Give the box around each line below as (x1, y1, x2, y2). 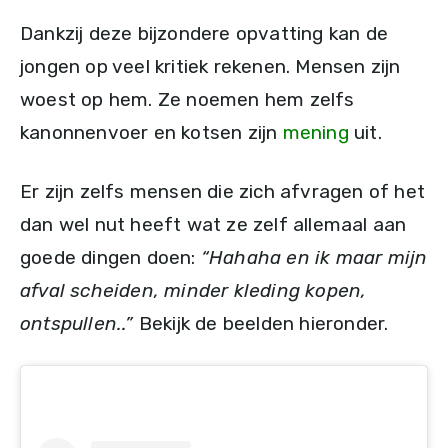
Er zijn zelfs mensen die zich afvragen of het (20, 180, 426, 204)
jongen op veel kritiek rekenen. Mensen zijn (20, 55, 401, 79)
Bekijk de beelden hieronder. (138, 312, 389, 336)
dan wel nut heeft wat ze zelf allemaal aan (20, 213, 407, 237)
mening (282, 121, 349, 145)
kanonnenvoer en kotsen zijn (20, 121, 283, 145)
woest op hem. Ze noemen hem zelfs (20, 88, 355, 112)
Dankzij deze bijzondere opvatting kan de (20, 22, 389, 46)
